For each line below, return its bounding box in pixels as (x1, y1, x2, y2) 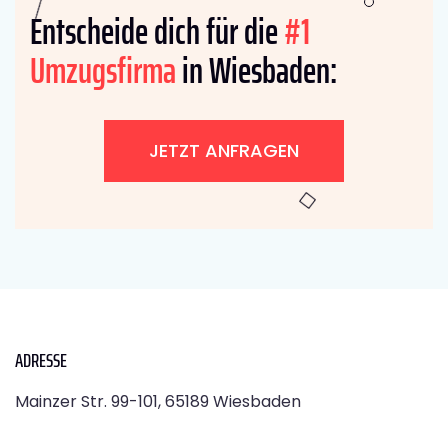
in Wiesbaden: (176, 41, 337, 99)
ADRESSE (15, 343, 67, 376)
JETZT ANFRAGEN (149, 137, 299, 163)
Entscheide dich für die (30, 2, 284, 60)
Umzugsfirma (30, 41, 176, 99)
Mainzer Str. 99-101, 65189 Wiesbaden (15, 389, 301, 413)
